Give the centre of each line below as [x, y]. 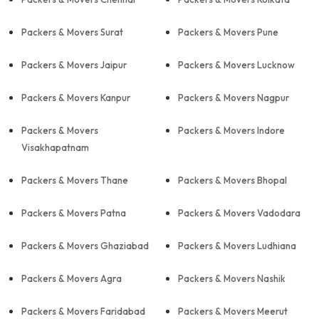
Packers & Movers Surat [72, 32]
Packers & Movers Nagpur [234, 98]
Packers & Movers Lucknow [236, 65]
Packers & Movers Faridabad [83, 311]
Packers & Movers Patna [74, 213]
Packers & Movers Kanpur [76, 98]
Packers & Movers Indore [231, 130]
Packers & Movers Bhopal [232, 180]
